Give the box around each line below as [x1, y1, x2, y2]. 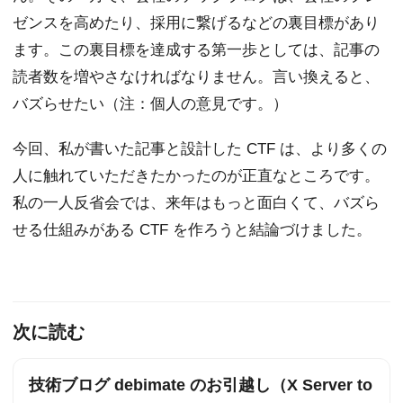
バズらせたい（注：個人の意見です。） [13, 95, 288, 113]
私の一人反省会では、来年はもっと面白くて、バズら [13, 194, 380, 212]
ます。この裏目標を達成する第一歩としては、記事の [13, 41, 380, 59]
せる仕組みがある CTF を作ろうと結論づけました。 [13, 221, 372, 239]
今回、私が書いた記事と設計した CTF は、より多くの [13, 140, 387, 158]
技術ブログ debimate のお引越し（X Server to [29, 375, 372, 394]
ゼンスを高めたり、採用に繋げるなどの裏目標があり [13, 14, 380, 32]
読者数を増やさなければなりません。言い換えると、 [13, 68, 380, 86]
